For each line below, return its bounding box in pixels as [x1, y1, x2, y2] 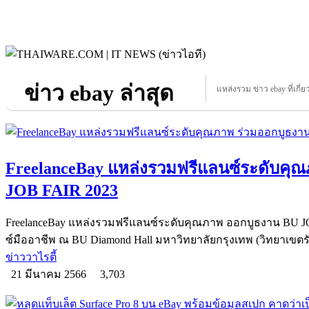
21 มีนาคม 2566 [6, 268, 94, 280]
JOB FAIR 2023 [6, 181, 118, 199]
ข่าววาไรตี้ [6, 250, 57, 263]
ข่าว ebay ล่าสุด [23, 81, 174, 106]
